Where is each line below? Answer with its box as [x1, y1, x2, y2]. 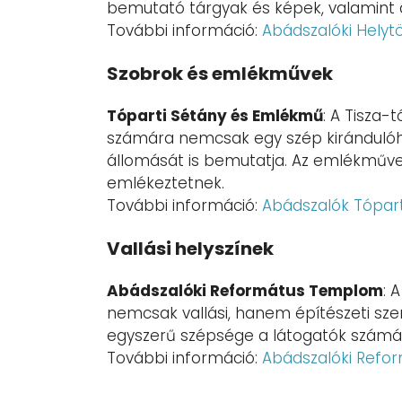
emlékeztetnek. [107, 172, 224, 195]
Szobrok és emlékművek [107, 61, 333, 87]
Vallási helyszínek [107, 236, 274, 262]
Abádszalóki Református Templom [107, 280, 383, 302]
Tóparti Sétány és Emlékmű [107, 105, 323, 127]
